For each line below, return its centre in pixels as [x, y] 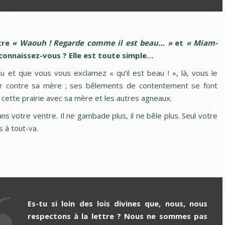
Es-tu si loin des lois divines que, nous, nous [117, 203]
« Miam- [202, 42]
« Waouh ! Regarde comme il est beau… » [92, 42]
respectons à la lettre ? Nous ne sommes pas [117, 216]
